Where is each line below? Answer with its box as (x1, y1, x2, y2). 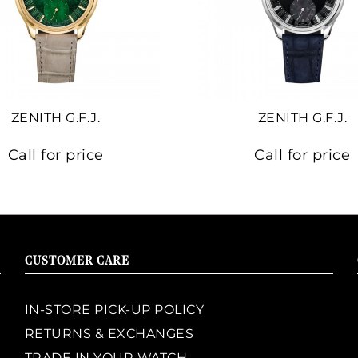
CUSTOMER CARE (24, 255, 129, 268)
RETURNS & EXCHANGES (24, 325, 194, 341)
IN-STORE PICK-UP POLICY (24, 301, 205, 317)
